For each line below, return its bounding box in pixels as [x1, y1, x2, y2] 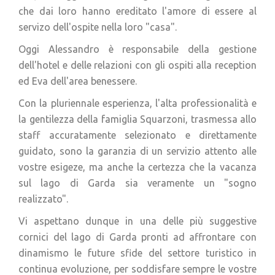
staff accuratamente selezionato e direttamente [18, 130, 257, 141]
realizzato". [18, 193, 68, 204]
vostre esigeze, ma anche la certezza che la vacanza [18, 161, 257, 172]
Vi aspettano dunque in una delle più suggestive [18, 215, 257, 227]
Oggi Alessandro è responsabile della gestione [18, 44, 257, 55]
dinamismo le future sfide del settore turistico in [18, 247, 257, 258]
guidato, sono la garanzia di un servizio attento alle [18, 145, 257, 157]
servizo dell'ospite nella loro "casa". [18, 21, 177, 33]
